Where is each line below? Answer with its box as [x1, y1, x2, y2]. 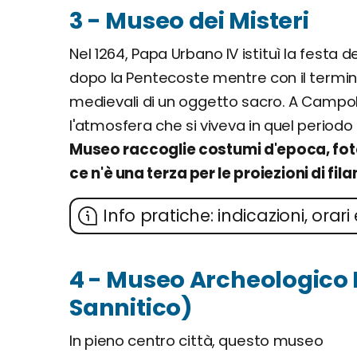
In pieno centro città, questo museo [69, 331, 324, 351]
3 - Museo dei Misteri [69, 5, 309, 37]
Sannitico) [69, 292, 194, 324]
